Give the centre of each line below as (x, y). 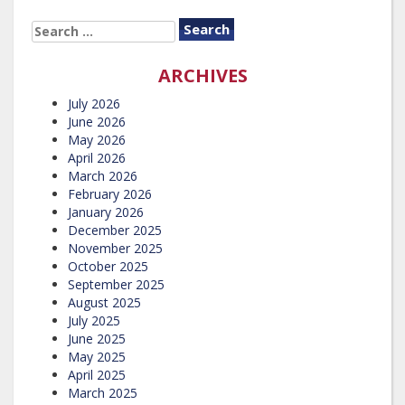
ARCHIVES (202, 75)
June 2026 (97, 121)
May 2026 (97, 139)
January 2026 (106, 212)
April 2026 (97, 157)
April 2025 (97, 374)
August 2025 (104, 302)
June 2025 (97, 338)
